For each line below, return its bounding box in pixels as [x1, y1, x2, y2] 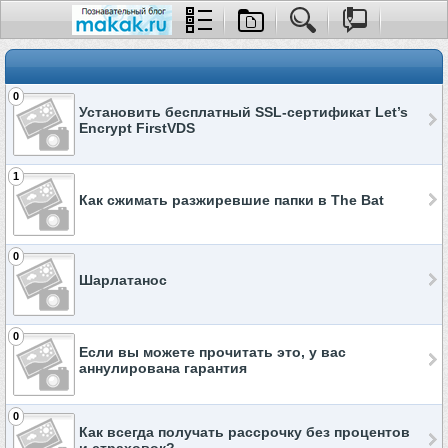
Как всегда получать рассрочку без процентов [79, 424, 410, 440]
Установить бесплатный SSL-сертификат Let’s [79, 104, 408, 120]
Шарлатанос [79, 272, 167, 288]
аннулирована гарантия [79, 360, 247, 376]
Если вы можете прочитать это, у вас [79, 344, 346, 360]
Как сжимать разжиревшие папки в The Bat [79, 192, 384, 208]
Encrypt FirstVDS [79, 120, 195, 136]
